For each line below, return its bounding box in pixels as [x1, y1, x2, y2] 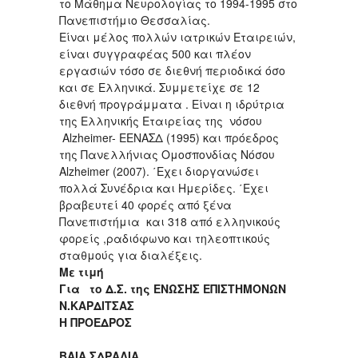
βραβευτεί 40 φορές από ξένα [59, 197, 232, 213]
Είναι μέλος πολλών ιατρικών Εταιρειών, [59, 29, 296, 46]
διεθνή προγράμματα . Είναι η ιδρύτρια [59, 96, 284, 113]
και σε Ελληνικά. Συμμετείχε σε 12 [59, 79, 260, 96]
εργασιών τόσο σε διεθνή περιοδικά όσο [59, 62, 285, 79]
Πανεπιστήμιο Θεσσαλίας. [59, 12, 210, 29]
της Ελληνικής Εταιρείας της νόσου [59, 113, 262, 129]
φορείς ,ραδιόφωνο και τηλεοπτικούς [59, 230, 270, 247]
